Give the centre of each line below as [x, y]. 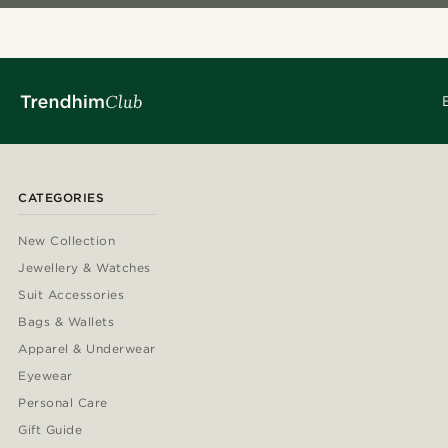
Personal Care [63, 403]
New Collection [67, 241]
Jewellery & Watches [84, 268]
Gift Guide [50, 430]
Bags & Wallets [66, 322]
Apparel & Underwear [87, 349]
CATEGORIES [61, 198]
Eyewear [45, 376]
